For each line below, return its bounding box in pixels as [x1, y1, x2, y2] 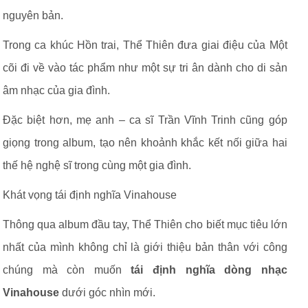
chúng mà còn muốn [3, 264, 131, 276]
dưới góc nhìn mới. [59, 287, 155, 298]
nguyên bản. [3, 10, 63, 21]
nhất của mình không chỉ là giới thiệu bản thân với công [3, 241, 287, 253]
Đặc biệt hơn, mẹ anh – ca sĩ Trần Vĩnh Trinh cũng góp [3, 114, 287, 126]
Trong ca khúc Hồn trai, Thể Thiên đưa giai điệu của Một [3, 39, 287, 51]
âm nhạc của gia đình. [3, 85, 110, 96]
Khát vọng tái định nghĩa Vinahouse [3, 189, 177, 201]
